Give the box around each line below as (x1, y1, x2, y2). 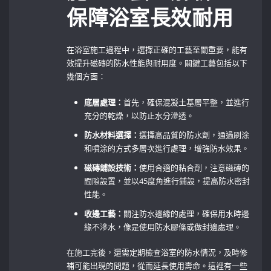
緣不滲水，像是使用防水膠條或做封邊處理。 (84, 221, 242, 232)
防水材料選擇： (84, 129, 140, 140)
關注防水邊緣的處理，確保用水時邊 (123, 207, 250, 219)
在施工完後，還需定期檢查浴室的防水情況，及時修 (67, 247, 248, 258)
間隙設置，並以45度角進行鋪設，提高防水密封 (84, 175, 250, 186)
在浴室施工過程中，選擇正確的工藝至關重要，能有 (67, 44, 248, 56)
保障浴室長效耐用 (67, 7, 233, 30)
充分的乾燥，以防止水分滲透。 (84, 109, 195, 121)
